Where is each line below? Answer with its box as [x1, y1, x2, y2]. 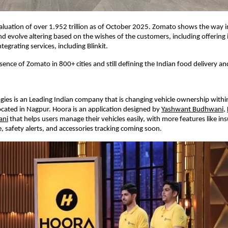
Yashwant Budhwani [161, 106, 223, 114]
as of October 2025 [90, 23, 149, 32]
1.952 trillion [49, 23, 88, 32]
